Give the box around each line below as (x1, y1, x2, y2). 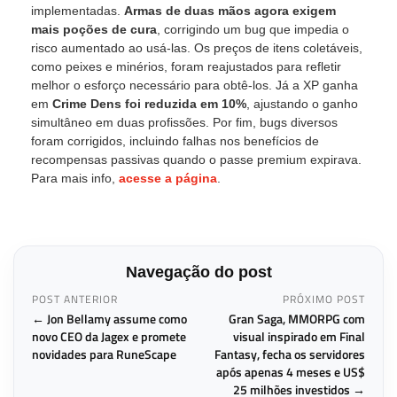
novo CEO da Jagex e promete (32, 327, 186, 346)
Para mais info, (31, 171, 119, 185)
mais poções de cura (31, 22, 157, 36)
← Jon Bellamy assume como (32, 309, 187, 328)
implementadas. (31, 4, 124, 18)
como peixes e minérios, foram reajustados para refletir (31, 59, 341, 74)
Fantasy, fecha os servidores (214, 345, 365, 363)
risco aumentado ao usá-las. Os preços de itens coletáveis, (31, 41, 362, 55)
